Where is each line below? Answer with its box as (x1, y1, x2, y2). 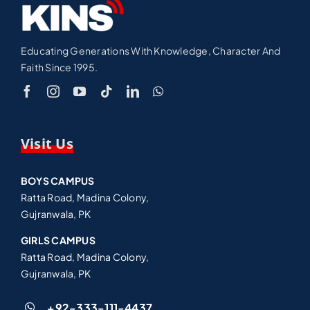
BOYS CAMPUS (20, 174, 95, 187)
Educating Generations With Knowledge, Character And (20, 44, 281, 57)
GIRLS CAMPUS (20, 233, 95, 246)
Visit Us (20, 134, 73, 153)
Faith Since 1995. (20, 60, 98, 73)
